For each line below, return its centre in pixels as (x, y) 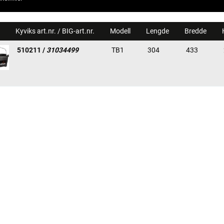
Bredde (196, 31)
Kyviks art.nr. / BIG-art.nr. (56, 31)
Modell (121, 31)
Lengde (158, 31)
